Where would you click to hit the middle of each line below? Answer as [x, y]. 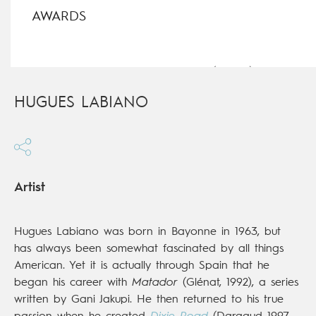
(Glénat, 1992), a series [238, 282]
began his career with [73, 282]
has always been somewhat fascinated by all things [149, 249]
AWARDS [59, 17]
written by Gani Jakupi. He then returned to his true [149, 299]
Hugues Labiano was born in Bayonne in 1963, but [147, 232]
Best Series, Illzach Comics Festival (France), [146, 72]
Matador [155, 282]
